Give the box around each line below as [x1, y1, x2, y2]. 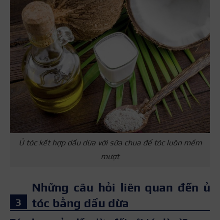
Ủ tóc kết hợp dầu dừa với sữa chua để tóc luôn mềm [18, 138, 202, 148]
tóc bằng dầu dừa [32, 196, 129, 210]
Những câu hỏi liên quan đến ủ [32, 180, 210, 194]
